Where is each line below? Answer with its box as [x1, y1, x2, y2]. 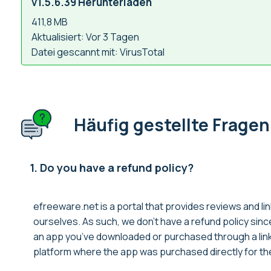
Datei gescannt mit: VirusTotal [31, 45, 165, 59]
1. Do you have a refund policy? [30, 160, 194, 175]
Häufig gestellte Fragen [74, 113, 270, 136]
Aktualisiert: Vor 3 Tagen [31, 30, 139, 44]
